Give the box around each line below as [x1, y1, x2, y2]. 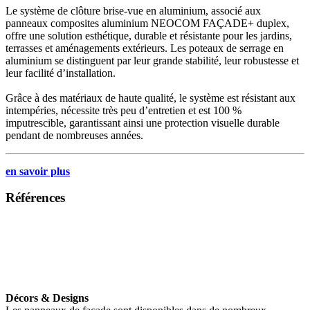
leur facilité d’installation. [6, 66, 116, 79]
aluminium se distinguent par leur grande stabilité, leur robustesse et [6, 54, 299, 66]
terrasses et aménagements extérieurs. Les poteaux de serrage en [6, 42, 284, 54]
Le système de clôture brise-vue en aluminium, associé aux [6, 4, 261, 17]
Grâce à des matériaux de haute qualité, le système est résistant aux [6, 91, 295, 104]
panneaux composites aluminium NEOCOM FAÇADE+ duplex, [6, 17, 289, 29]
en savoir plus [6, 165, 70, 177]
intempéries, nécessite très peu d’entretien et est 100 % [6, 104, 241, 116]
